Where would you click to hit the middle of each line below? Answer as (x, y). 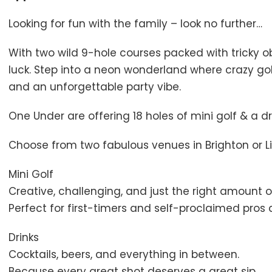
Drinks (23, 237)
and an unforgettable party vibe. (94, 87)
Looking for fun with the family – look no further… (135, 23)
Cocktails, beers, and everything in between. (124, 254)
